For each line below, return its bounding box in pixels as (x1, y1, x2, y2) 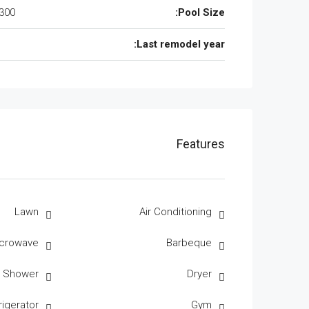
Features (177, 137, 225, 151)
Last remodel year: (137, 38, 225, 50)
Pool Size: (178, 6, 225, 19)
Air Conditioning (139, 206, 212, 218)
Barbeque (166, 237, 212, 249)
